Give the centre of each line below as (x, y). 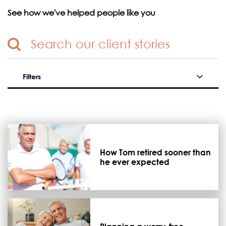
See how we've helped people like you (81, 13)
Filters (32, 76)
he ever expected (135, 162)
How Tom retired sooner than (155, 152)
